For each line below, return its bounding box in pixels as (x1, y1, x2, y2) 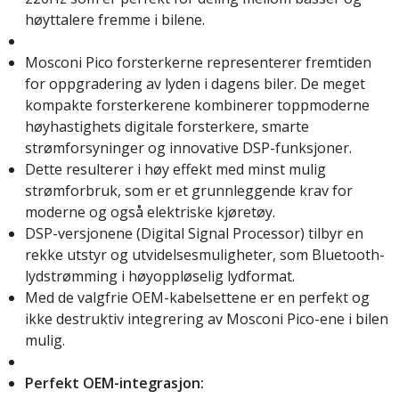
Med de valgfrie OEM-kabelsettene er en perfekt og (25, 287, 370, 307)
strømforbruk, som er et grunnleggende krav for (25, 180, 353, 200)
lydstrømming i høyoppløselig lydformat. (25, 265, 295, 286)
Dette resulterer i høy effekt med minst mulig (25, 159, 326, 179)
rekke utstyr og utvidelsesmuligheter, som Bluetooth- (25, 244, 385, 265)
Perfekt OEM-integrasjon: (25, 372, 204, 393)
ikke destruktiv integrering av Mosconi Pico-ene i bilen (25, 308, 388, 329)
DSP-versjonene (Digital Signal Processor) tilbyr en (25, 223, 363, 243)
